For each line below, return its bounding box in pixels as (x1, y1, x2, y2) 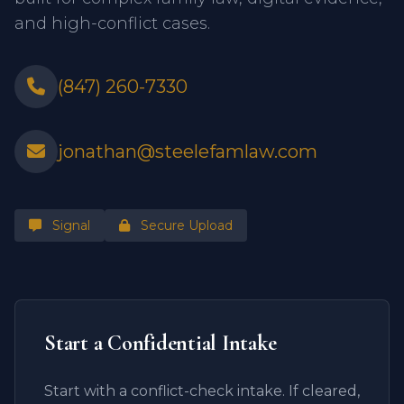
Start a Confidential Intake (44, 330, 277, 356)
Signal (49, 217, 90, 234)
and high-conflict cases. (14, 14, 210, 33)
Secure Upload (137, 217, 233, 234)
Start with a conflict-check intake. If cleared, (44, 382, 360, 399)
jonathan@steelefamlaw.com (58, 141, 317, 162)
